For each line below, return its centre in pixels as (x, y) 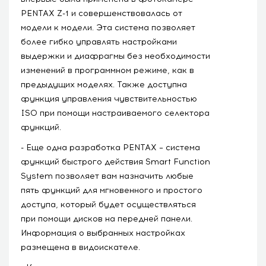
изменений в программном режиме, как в (107, 70)
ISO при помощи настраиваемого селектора (115, 113)
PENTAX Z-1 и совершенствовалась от (102, 13)
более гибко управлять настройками (99, 42)
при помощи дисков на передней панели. (107, 218)
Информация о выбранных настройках (103, 233)
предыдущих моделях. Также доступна (104, 84)
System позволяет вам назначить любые (107, 176)
